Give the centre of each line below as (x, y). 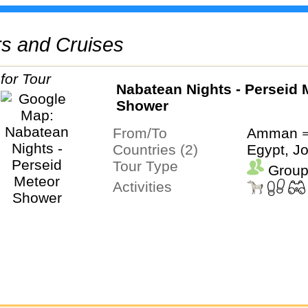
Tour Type (149, 166)
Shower (142, 106)
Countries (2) (160, 150)
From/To (144, 133)
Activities (147, 187)
